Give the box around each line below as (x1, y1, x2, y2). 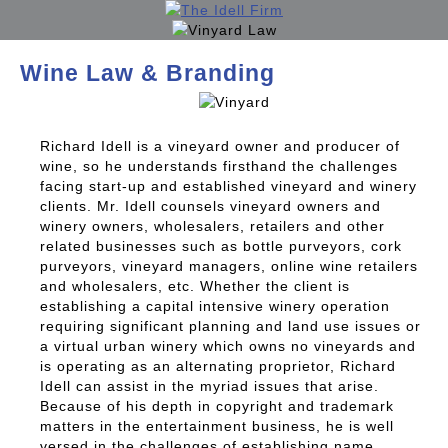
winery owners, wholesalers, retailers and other (40, 217, 385, 234)
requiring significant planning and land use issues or (40, 317, 421, 334)
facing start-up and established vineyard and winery (40, 177, 417, 194)
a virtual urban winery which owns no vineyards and (40, 337, 416, 354)
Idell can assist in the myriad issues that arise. (40, 377, 379, 394)
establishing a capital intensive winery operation (40, 297, 390, 314)
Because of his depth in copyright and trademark (40, 397, 394, 414)
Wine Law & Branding (20, 60, 275, 86)
